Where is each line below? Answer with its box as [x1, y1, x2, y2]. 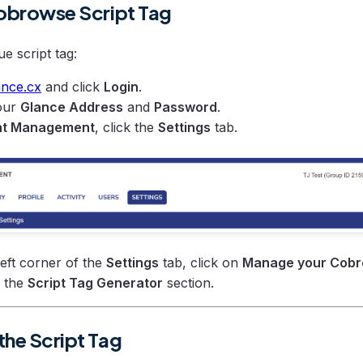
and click [41, 78, 104, 95]
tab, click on [159, 254, 242, 271]
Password [154, 98, 217, 115]
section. [163, 274, 214, 291]
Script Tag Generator [28, 274, 163, 291]
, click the [95, 118, 158, 135]
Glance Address [20, 98, 123, 115]
